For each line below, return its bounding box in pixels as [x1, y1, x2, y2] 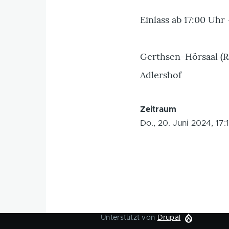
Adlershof [140, 69, 182, 81]
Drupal [157, 214, 181, 221]
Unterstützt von [101, 214, 157, 221]
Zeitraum [140, 105, 177, 113]
